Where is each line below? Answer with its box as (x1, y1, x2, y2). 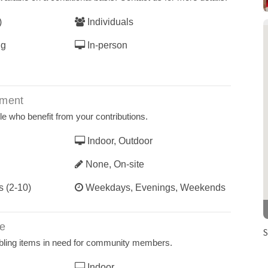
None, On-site (83, 159, 144, 169)
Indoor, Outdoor (85, 136, 153, 146)
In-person (85, 40, 127, 50)
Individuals (85, 17, 133, 27)
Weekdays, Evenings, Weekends (83, 182, 226, 193)
